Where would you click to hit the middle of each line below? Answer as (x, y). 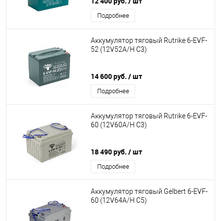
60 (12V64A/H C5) (119, 201)
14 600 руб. (110, 76)
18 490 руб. (110, 152)
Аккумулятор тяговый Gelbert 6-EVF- (149, 192)
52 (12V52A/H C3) (119, 50)
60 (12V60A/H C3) (119, 125)
